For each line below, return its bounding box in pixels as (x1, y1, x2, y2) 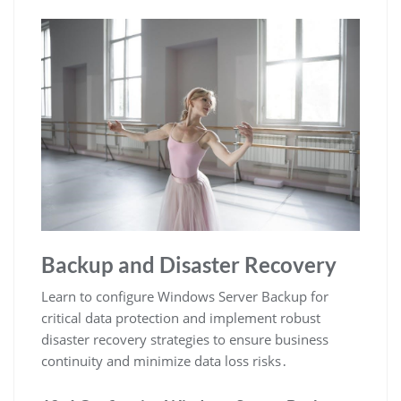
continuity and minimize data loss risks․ (41, 352, 288, 371)
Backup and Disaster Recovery (41, 252, 337, 278)
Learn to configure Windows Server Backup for (41, 287, 328, 306)
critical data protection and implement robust (41, 309, 320, 328)
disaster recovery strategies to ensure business (41, 330, 328, 349)
